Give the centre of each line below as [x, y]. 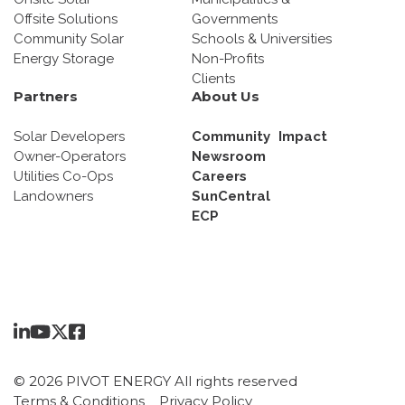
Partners [46, 96]
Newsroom [228, 156]
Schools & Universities [261, 38]
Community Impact [259, 136]
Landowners [53, 196]
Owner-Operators [70, 156]
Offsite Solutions [66, 19]
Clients [213, 78]
